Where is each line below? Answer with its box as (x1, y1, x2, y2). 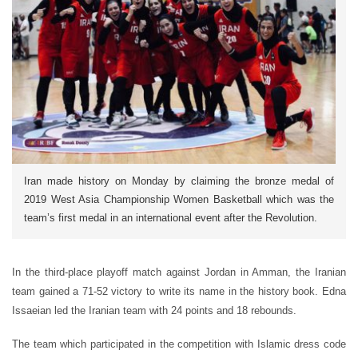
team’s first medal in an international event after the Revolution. (24, 211, 317, 224)
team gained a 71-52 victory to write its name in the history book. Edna (12, 284, 346, 297)
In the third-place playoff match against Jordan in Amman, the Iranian (12, 265, 346, 278)
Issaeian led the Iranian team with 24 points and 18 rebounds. (12, 304, 296, 316)
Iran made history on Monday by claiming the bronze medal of (24, 174, 334, 187)
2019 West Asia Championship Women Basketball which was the (24, 193, 334, 205)
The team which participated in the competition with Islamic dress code (12, 337, 346, 350)
